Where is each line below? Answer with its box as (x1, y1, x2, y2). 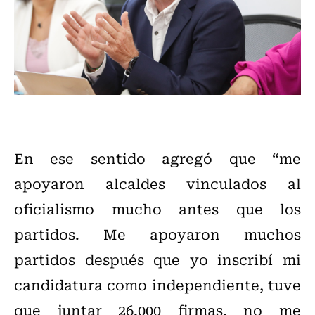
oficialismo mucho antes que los (14, 198, 301, 220)
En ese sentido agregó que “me (14, 147, 301, 169)
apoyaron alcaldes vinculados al (14, 172, 301, 195)
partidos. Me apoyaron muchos (14, 223, 301, 245)
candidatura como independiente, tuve (14, 274, 301, 296)
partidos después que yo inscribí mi (14, 248, 301, 271)
